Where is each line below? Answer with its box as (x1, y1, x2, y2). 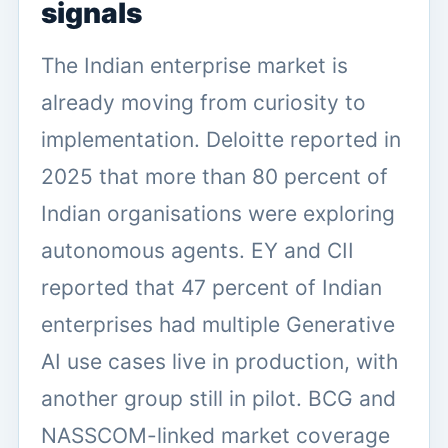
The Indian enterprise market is (41, 52, 348, 78)
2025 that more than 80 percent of (41, 163, 388, 189)
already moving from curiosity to (41, 89, 366, 115)
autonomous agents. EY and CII (41, 237, 354, 263)
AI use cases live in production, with (41, 348, 398, 374)
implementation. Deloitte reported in (41, 126, 401, 152)
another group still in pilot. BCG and (41, 385, 396, 411)
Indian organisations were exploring (41, 200, 395, 226)
